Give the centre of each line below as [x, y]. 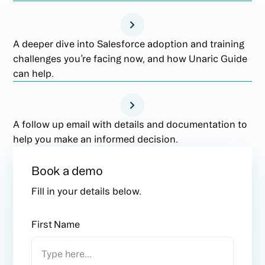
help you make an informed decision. [96, 139]
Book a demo [67, 170]
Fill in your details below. [87, 191]
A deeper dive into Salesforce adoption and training [129, 43]
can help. [34, 73]
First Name [56, 224]
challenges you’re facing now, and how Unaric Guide [130, 58]
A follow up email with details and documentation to [130, 124]
